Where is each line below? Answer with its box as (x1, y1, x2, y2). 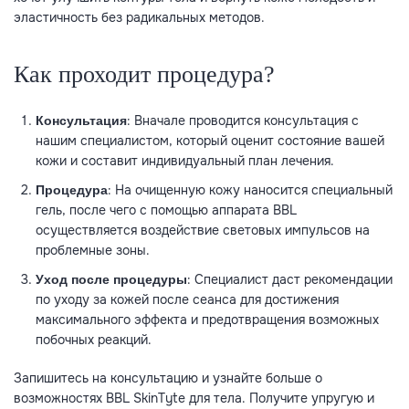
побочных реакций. (36, 331, 152, 349)
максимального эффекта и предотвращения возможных (36, 311, 379, 329)
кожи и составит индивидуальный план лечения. (36, 152, 334, 170)
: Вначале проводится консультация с (127, 112, 359, 130)
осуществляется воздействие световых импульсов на (36, 222, 370, 239)
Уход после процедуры (36, 272, 187, 288)
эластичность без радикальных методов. (14, 9, 265, 26)
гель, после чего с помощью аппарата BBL (36, 202, 297, 219)
